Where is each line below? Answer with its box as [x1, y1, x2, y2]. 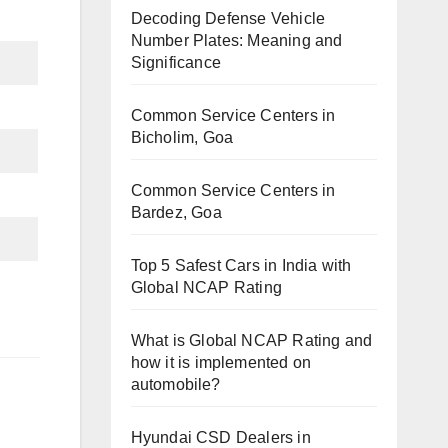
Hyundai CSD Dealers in [130, 428, 311, 446]
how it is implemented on [130, 353, 312, 371]
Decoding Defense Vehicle [130, 9, 326, 27]
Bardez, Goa [130, 203, 222, 221]
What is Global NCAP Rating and [130, 331, 373, 349]
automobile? [130, 375, 221, 393]
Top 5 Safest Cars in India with [130, 256, 352, 274]
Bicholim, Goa [130, 128, 234, 146]
